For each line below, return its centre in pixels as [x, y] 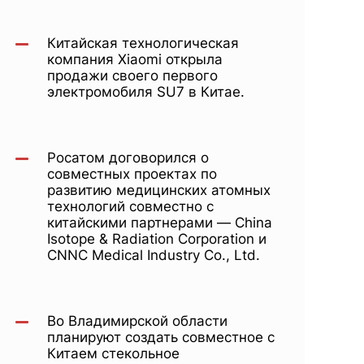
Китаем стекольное [113, 353]
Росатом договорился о [128, 158]
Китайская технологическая [143, 43]
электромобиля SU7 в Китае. [146, 92]
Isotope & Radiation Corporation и [157, 239]
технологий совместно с [130, 206]
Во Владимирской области [137, 321]
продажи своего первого [132, 76]
